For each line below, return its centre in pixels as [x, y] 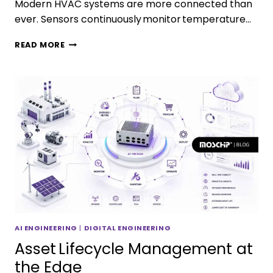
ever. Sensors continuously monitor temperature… [133, 19]
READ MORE [40, 44]
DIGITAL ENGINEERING [127, 228]
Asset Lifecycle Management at [134, 249]
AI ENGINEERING [46, 228]
